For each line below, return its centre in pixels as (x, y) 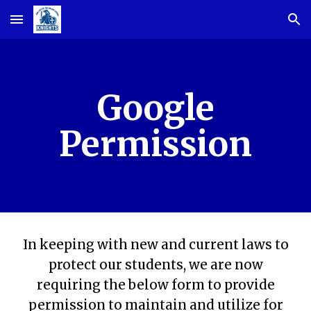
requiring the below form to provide (155, 285)
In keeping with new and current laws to (155, 245)
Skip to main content (60, 26)
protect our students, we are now (155, 265)
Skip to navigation (257, 26)
